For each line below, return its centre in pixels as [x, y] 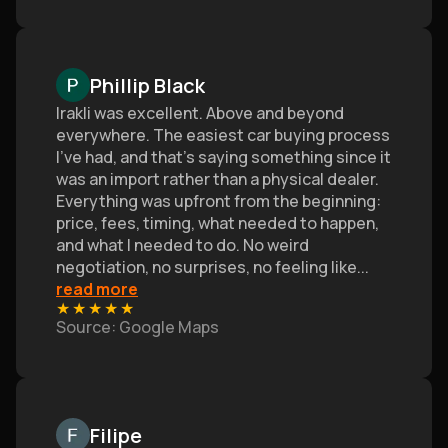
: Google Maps [165, 327]
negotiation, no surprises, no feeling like [206, 267]
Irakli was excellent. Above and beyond [200, 113]
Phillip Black [147, 85]
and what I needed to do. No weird [182, 245]
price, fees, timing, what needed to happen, [217, 223]
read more [97, 289]
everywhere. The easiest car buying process [223, 135]
